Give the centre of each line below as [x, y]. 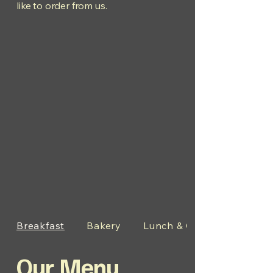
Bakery [104, 226]
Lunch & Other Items [195, 226]
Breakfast [41, 226]
